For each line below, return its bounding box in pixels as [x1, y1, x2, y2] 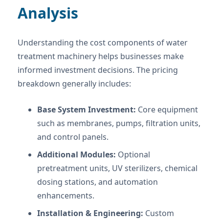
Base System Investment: [37, 104, 136, 115]
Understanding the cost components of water [18, 37, 188, 48]
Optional [116, 149, 150, 160]
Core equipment [136, 104, 198, 115]
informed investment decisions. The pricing [18, 64, 178, 75]
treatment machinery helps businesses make [18, 50, 184, 62]
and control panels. [37, 131, 109, 142]
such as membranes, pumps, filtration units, [37, 117, 200, 129]
